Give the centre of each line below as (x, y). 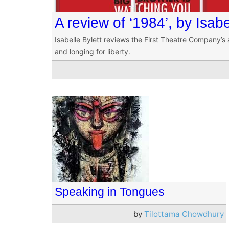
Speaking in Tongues (110, 191)
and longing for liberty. (93, 51)
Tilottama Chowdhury (184, 214)
